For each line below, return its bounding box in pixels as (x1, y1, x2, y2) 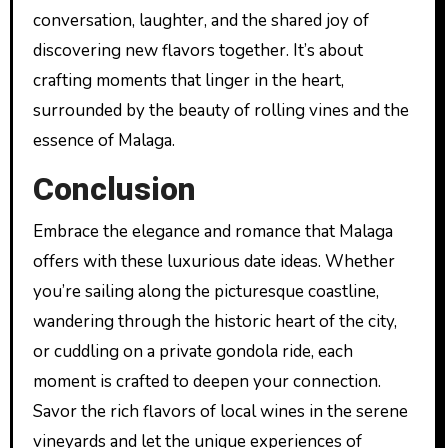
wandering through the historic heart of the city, (32, 309, 397, 333)
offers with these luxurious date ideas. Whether (32, 249, 395, 273)
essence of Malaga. (32, 129, 175, 152)
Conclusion (32, 166, 196, 213)
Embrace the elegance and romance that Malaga (32, 219, 393, 243)
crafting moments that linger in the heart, (32, 69, 344, 92)
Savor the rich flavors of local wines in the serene (32, 399, 408, 423)
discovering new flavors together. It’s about (32, 39, 363, 62)
